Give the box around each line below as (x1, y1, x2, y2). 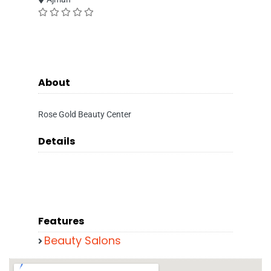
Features (38, 214, 84, 228)
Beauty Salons (44, 233, 121, 248)
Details (38, 134, 75, 148)
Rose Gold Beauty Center (38, 109, 131, 119)
